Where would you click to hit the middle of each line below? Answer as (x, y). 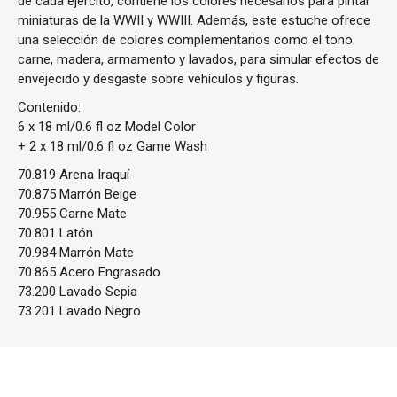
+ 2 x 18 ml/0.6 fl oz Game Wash (113, 146)
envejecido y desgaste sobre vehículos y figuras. (158, 79)
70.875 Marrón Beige (77, 194)
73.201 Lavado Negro (79, 311)
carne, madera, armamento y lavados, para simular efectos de (198, 59)
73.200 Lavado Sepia (78, 292)
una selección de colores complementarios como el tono (185, 40)
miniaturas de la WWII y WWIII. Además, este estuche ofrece (194, 20)
